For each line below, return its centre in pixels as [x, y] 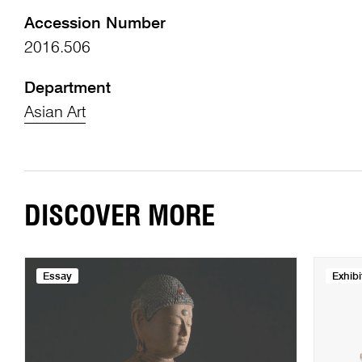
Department [67, 89]
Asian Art [55, 114]
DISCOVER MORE [119, 217]
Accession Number [95, 25]
